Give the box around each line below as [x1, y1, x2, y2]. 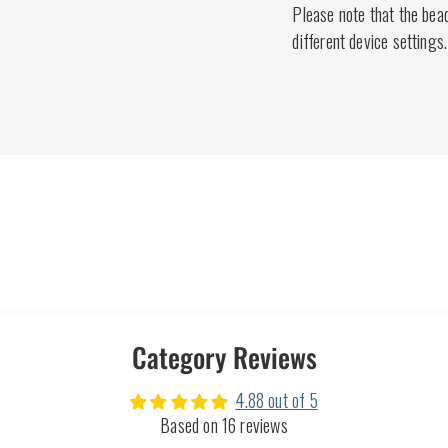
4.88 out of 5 [235, 387, 318, 414]
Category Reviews [131, 337, 317, 378]
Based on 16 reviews [160, 412, 288, 439]
